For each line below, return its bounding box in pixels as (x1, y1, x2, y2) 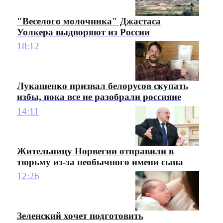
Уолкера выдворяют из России (16, 26, 150, 37)
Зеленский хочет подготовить (16, 211, 143, 222)
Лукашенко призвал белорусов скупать (16, 81, 188, 92)
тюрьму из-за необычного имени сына (16, 156, 183, 167)
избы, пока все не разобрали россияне (16, 92, 181, 103)
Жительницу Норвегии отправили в (16, 145, 174, 156)
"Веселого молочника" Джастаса (16, 15, 161, 26)
